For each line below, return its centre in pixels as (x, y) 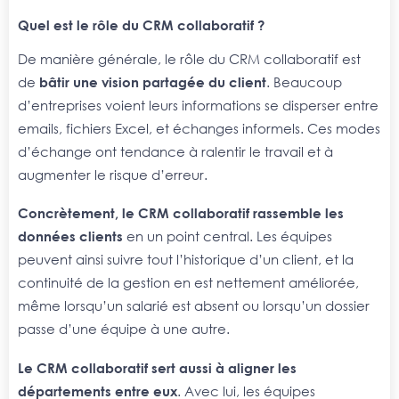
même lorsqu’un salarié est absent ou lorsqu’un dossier (194, 306)
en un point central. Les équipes (228, 236)
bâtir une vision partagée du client (153, 81)
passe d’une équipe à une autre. (124, 329)
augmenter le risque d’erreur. (113, 174)
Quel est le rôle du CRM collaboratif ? (141, 24)
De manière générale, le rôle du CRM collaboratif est (189, 58)
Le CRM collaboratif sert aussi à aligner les (157, 367)
